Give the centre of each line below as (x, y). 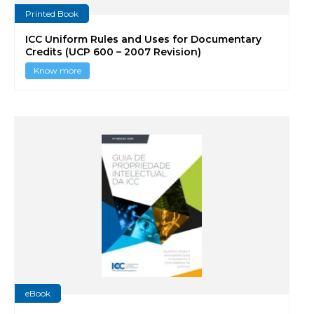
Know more (57, 70)
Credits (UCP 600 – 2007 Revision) (113, 52)
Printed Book (52, 13)
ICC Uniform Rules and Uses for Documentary (143, 39)
